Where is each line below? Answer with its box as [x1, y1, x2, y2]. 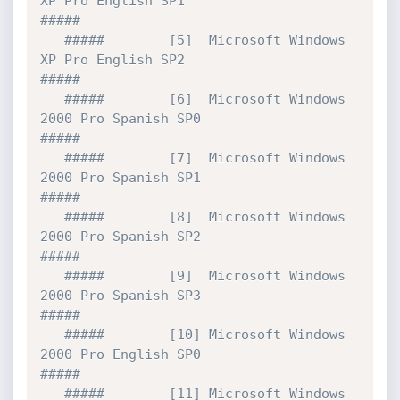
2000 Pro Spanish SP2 [39, 229, 201, 245]
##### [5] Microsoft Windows [39, 32, 64, 48]
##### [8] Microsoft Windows [39, 209, 64, 225]
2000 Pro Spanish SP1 [39, 170, 201, 186]
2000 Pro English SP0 [39, 346, 201, 362]
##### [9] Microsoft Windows [39, 268, 64, 284]
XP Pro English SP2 [39, 52, 185, 68]
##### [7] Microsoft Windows [39, 150, 64, 166]
